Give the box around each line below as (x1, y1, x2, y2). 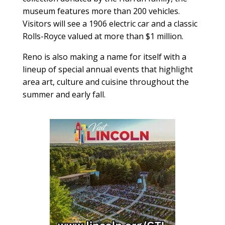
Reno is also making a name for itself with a (22, 51, 186, 62)
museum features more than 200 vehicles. (22, 6, 180, 17)
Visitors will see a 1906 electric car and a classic (22, 18, 197, 29)
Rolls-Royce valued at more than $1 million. (22, 31, 183, 42)
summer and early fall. (22, 89, 105, 100)
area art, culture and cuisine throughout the (22, 76, 189, 87)
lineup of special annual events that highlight (22, 64, 193, 75)
